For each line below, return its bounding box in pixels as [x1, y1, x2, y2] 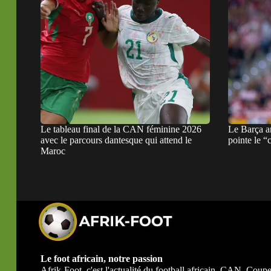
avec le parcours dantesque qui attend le [41, 134, 192, 145]
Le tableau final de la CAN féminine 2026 [41, 123, 201, 134]
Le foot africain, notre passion [41, 253, 163, 264]
